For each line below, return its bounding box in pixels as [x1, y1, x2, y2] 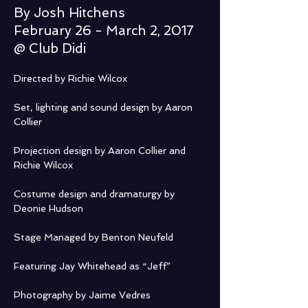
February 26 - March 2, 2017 [14, 23, 194, 38]
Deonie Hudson [14, 203, 83, 214]
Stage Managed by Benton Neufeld [14, 232, 173, 243]
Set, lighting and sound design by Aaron [14, 102, 195, 113]
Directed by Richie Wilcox [14, 73, 127, 84]
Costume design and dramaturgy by [14, 188, 177, 199]
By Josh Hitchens [14, 5, 125, 21]
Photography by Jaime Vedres [14, 289, 151, 300]
